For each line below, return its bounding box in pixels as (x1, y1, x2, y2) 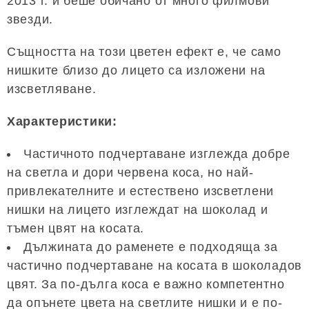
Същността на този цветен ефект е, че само (7, 44, 281, 59)
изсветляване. (7, 81, 97, 96)
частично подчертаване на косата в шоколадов (7, 258, 302, 272)
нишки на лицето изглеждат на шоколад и (7, 202, 268, 217)
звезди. (7, 12, 54, 26)
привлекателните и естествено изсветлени (7, 183, 275, 198)
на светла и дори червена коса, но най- (7, 165, 254, 179)
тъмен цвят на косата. (7, 221, 145, 235)
